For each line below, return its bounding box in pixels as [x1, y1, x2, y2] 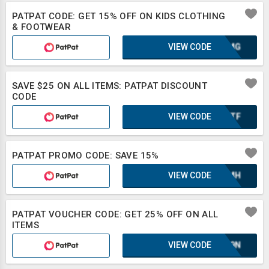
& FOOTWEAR [12, 22, 71, 32]
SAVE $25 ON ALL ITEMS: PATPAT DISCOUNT [12, 80, 208, 91]
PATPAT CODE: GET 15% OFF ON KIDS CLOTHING [12, 11, 226, 22]
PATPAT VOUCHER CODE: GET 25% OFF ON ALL [12, 209, 219, 220]
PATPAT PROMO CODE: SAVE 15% [12, 150, 159, 161]
